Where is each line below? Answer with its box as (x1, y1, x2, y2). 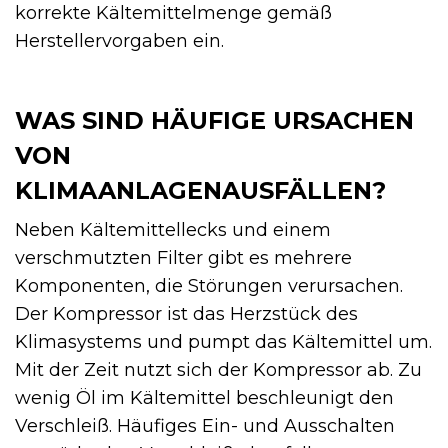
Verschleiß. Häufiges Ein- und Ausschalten (15, 414, 395, 437)
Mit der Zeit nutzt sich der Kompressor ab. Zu (15, 358, 422, 381)
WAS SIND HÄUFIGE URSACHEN (15, 105, 414, 135)
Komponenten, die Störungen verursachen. (15, 274, 403, 297)
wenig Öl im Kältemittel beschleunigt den (15, 386, 394, 409)
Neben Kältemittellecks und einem (15, 218, 331, 241)
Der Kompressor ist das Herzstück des (15, 302, 358, 325)
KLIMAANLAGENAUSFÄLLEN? (15, 175, 386, 205)
